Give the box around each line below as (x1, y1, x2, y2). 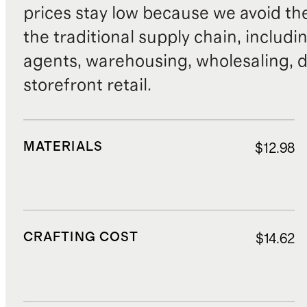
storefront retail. (23, 76, 151, 94)
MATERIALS (23, 140, 103, 153)
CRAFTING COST (23, 231, 139, 245)
